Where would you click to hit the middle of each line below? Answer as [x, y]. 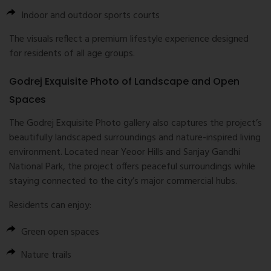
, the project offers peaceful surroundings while [159, 167]
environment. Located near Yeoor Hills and [96, 153]
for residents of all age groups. [72, 54]
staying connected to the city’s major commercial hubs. [123, 182]
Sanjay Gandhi [212, 153]
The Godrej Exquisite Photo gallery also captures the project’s [135, 124]
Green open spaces [60, 233]
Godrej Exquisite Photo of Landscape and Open [124, 82]
